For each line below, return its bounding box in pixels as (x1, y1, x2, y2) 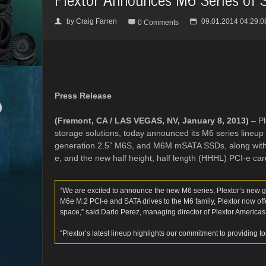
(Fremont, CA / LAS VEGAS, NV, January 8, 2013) (55, 116, 249, 125)
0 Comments (138, 18, 179, 27)
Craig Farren (76, 17, 117, 26)
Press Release (55, 91, 112, 100)
